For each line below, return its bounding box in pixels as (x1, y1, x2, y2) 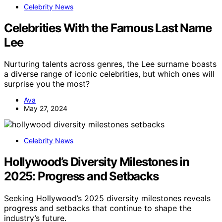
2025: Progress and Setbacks (4, 169, 159, 184)
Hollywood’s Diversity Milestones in (4, 155, 189, 169)
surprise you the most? (4, 79, 90, 89)
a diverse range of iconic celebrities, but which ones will (4, 69, 215, 79)
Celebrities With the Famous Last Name (4, 20, 212, 35)
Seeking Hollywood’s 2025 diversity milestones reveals (4, 193, 211, 204)
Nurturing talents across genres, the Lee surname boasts (4, 59, 217, 69)
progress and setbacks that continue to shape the (4, 203, 191, 214)
